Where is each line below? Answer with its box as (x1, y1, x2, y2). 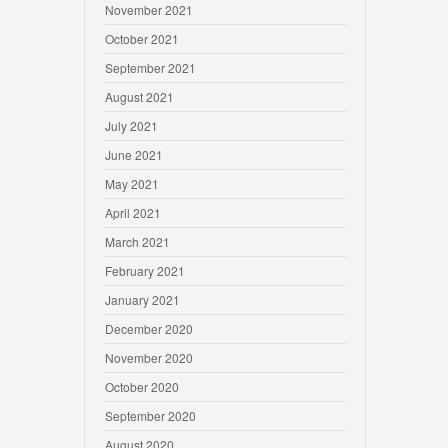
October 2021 (105, 30, 179, 47)
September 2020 (105, 407, 196, 424)
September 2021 (105, 59, 196, 76)
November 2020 (105, 349, 193, 366)
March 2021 (105, 233, 170, 250)
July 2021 (105, 117, 158, 134)
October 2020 (105, 378, 179, 395)
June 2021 (105, 146, 163, 163)
